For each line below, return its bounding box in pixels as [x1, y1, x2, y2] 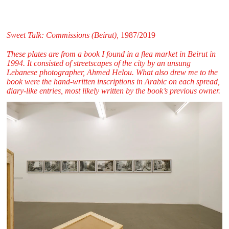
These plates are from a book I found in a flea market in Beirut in [6, 49, 216, 58]
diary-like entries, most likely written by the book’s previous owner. [6, 86, 220, 95]
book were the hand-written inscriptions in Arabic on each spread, [6, 77, 220, 86]
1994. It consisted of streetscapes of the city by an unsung [6, 58, 191, 67]
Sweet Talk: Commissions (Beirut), [6, 30, 119, 39]
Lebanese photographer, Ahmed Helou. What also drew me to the [6, 67, 218, 77]
